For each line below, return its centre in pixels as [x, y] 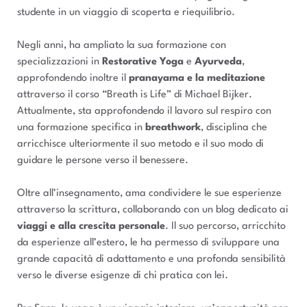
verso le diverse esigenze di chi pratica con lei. [123, 275]
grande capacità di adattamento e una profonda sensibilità [151, 259]
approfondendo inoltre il [73, 78]
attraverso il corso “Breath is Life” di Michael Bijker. [135, 95]
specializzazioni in [60, 62]
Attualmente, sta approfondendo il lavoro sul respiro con [144, 111]
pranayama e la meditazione [197, 78]
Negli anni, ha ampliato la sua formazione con [122, 45]
